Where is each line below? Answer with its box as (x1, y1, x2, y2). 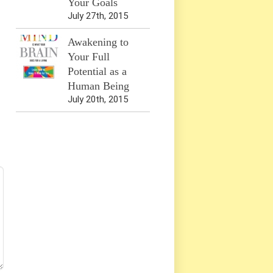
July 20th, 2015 (68, 94, 128, 105)
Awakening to (68, 36, 129, 49)
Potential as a (68, 65, 127, 78)
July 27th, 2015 (68, 10, 128, 22)
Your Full (68, 51, 110, 63)
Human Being (68, 80, 129, 93)
